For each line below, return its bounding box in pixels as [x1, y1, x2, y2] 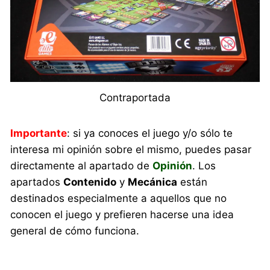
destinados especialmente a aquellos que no [10, 192, 227, 205]
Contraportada [99, 92, 171, 104]
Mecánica [128, 176, 178, 189]
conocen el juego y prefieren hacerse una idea [10, 209, 234, 221]
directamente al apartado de [10, 160, 153, 172]
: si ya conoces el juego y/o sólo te [67, 127, 233, 140]
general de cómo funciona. [10, 225, 140, 237]
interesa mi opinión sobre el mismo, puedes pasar [10, 143, 252, 156]
